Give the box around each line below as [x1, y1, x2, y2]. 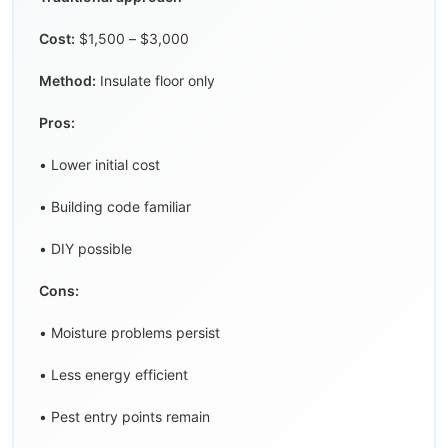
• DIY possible [39, 240, 132, 258]
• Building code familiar [39, 198, 191, 216]
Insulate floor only [96, 72, 215, 90]
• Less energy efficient [39, 366, 188, 384]
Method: [39, 72, 96, 90]
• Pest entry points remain [39, 408, 210, 426]
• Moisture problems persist [39, 324, 220, 342]
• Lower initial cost [39, 156, 160, 174]
